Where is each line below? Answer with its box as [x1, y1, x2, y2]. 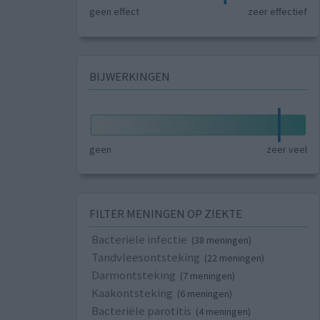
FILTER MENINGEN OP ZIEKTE [89, 206, 242, 222]
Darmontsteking [91, 267, 176, 284]
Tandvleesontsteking [91, 249, 200, 266]
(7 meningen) [179, 269, 235, 283]
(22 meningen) [204, 251, 264, 265]
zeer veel [266, 142, 308, 156]
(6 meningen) [176, 287, 232, 301]
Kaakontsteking [91, 285, 173, 301]
